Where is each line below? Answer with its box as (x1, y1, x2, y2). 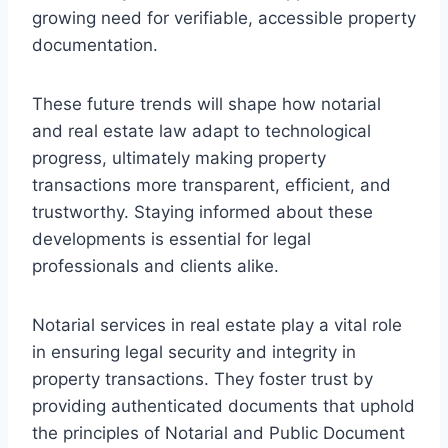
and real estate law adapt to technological (32, 120, 371, 141)
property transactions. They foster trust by (32, 368, 373, 389)
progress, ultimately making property (32, 147, 326, 168)
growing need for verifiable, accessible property (32, 7, 416, 28)
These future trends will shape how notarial (32, 93, 381, 114)
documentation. (32, 34, 158, 55)
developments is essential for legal (32, 228, 311, 249)
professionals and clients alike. (32, 255, 279, 276)
